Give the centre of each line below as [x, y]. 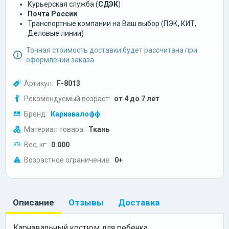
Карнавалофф [75, 114]
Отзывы [86, 202]
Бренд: [35, 114]
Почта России [52, 14]
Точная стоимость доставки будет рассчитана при [112, 50]
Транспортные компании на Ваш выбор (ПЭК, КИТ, [112, 23]
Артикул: [38, 83]
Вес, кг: [36, 144]
